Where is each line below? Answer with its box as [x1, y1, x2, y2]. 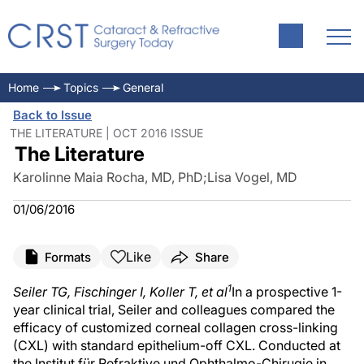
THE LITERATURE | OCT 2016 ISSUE [10, 126, 203, 140]
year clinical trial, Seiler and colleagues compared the [13, 301, 335, 318]
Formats [45, 249, 91, 265]
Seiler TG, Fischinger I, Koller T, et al [13, 284, 227, 300]
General [123, 80, 163, 94]
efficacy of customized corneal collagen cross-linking [13, 319, 338, 336]
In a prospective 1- [232, 284, 342, 300]
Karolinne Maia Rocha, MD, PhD [13, 169, 203, 185]
